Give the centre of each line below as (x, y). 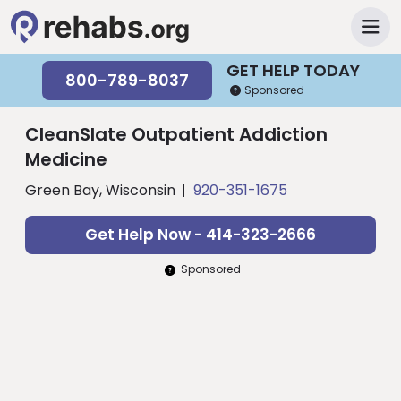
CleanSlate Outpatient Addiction (176, 134)
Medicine (66, 159)
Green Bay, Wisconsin (100, 190)
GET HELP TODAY (293, 70)
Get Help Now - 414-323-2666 (200, 235)
